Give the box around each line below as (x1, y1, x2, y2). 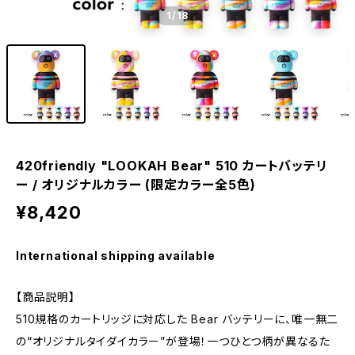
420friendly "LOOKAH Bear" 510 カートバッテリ (16, 158, 328, 174)
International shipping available (16, 249, 216, 262)
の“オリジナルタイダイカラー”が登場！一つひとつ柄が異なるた (16, 334, 330, 348)
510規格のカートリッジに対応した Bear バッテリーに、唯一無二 (16, 312, 339, 326)
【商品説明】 (16, 290, 75, 303)
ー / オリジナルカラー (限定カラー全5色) (16, 177, 256, 193)
